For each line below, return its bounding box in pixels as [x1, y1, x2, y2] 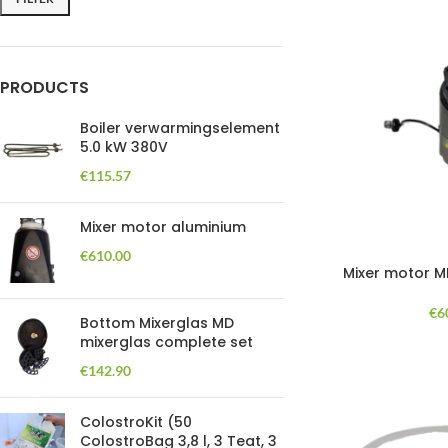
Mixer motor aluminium [80, 217, 246, 237]
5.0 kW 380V [80, 137, 168, 157]
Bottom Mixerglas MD [80, 313, 234, 333]
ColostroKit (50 [80, 412, 192, 432]
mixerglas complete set [80, 332, 253, 352]
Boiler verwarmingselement [80, 118, 280, 138]
